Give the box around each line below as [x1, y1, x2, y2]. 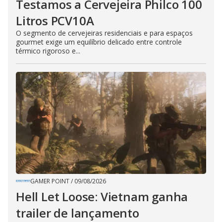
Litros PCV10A [16, 12, 94, 29]
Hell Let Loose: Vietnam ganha [16, 188, 188, 205]
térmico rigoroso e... [16, 46, 80, 56]
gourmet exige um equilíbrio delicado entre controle [16, 37, 182, 47]
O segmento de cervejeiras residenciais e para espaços [16, 28, 193, 38]
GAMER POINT [30, 177, 69, 186]
